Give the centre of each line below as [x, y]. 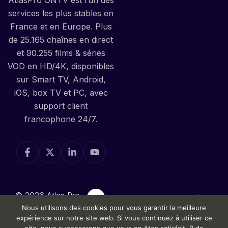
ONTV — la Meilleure [48, 208]
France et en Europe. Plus [61, 26]
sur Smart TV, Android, [61, 79]
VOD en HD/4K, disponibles [61, 66]
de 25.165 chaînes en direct [61, 39]
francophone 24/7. [61, 119]
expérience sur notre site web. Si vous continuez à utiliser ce [114, 218]
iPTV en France [48, 222]
